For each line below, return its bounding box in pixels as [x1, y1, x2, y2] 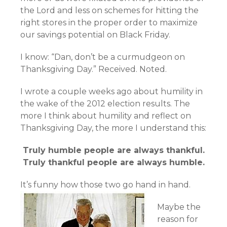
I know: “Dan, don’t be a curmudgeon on [20, 52, 185, 62]
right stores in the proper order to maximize [20, 18, 198, 27]
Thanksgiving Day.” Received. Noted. [20, 64, 167, 74]
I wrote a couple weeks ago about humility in [20, 87, 203, 96]
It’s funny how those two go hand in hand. [20, 180, 191, 190]
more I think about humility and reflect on [20, 111, 191, 121]
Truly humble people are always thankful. [22, 145, 205, 155]
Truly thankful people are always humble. [22, 158, 205, 167]
